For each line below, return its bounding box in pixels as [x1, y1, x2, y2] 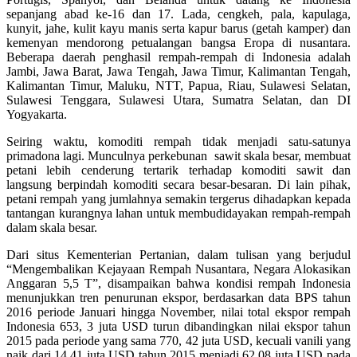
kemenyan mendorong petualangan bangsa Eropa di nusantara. [6, 35, 351, 49]
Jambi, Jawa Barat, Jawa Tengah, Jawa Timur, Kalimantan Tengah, [6, 64, 351, 78]
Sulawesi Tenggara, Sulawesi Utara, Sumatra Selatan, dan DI [6, 92, 351, 107]
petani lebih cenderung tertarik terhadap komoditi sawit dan [6, 163, 351, 177]
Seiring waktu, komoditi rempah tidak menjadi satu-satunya [6, 134, 351, 148]
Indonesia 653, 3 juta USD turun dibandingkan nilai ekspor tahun [6, 319, 351, 333]
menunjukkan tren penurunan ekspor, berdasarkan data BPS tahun [6, 290, 351, 304]
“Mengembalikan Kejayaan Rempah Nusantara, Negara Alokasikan [6, 261, 351, 276]
